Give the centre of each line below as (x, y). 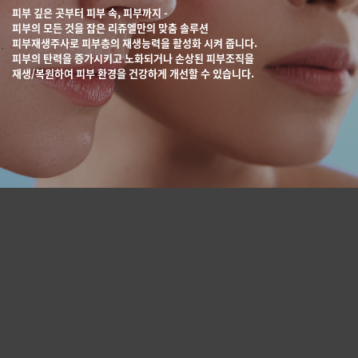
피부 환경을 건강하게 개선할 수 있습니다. (164, 73)
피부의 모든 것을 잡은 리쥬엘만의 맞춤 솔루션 (110, 28)
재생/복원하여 (43, 73)
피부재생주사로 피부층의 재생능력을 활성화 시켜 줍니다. (135, 43)
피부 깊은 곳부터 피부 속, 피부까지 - (90, 12)
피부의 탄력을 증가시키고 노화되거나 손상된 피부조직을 (133, 58)
